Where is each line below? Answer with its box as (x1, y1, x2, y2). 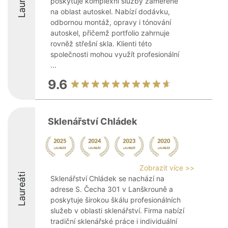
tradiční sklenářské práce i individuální (50, 217, 177, 225)
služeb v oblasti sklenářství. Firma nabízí (50, 206, 184, 215)
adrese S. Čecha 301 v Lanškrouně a (50, 185, 173, 193)
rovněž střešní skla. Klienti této (50, 39, 152, 48)
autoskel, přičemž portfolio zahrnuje (50, 28, 169, 37)
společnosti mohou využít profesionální (50, 50, 179, 59)
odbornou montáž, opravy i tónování (50, 18, 171, 26)
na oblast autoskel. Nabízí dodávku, (50, 7, 170, 16)
